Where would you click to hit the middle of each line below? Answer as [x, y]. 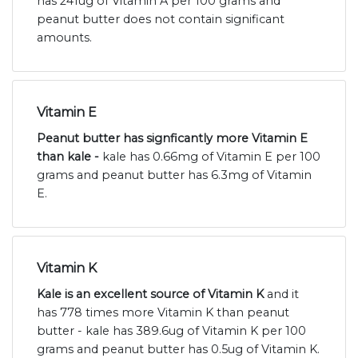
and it [281, 294]
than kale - [70, 156]
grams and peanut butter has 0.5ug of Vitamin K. [178, 349]
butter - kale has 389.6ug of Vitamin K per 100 [171, 330]
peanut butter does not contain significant [161, 19]
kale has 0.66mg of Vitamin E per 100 [211, 156]
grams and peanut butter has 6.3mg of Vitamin [174, 175]
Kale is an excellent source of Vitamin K [150, 294]
